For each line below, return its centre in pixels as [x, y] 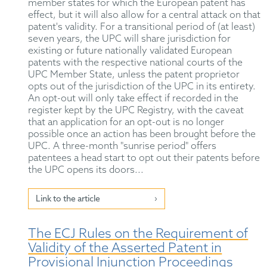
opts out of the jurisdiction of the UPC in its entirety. [142, 87]
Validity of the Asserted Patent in [125, 249]
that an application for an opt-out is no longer [126, 123]
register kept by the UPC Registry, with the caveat [136, 111]
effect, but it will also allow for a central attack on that [145, 15]
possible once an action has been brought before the [142, 135]
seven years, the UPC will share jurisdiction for [130, 39]
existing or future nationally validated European [130, 51]
